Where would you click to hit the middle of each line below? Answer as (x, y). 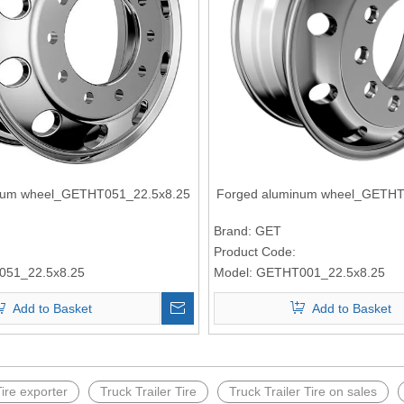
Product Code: (254, 251)
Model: (233, 272)
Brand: (232, 230)
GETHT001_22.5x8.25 (320, 272)
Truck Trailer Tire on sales (303, 391)
